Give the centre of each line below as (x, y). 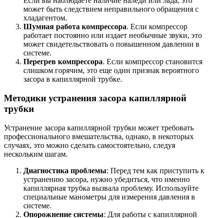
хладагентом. (45, 18)
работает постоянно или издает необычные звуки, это (113, 36)
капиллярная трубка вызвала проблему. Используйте (111, 188)
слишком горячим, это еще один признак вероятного (111, 71)
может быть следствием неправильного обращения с (111, 9)
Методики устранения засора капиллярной (95, 98)
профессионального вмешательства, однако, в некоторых (99, 136)
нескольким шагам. (36, 154)
